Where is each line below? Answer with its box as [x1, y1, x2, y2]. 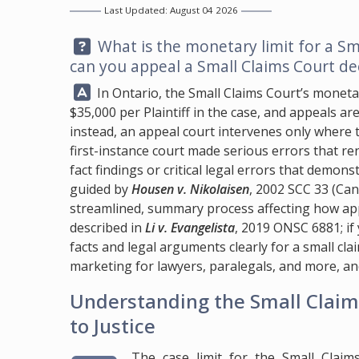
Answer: [69, 80, 127, 102]
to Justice [70, 313, 155, 339]
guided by [70, 180, 131, 198]
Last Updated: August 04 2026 [103, 4, 238, 17]
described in [70, 219, 145, 236]
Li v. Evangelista [145, 219, 235, 236]
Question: [69, 34, 140, 56]
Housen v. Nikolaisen [131, 180, 249, 198]
